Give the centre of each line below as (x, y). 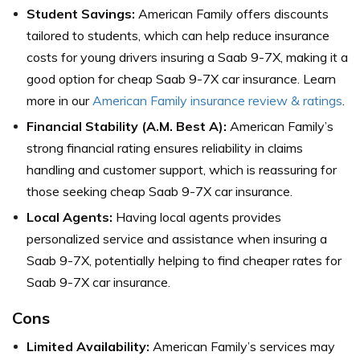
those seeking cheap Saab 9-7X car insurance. (160, 191)
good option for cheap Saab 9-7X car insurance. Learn (181, 78)
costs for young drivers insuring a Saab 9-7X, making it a (187, 57)
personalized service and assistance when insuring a (177, 238)
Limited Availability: (88, 346)
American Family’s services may (242, 346)
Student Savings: (81, 13)
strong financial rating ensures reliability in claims (165, 147)
